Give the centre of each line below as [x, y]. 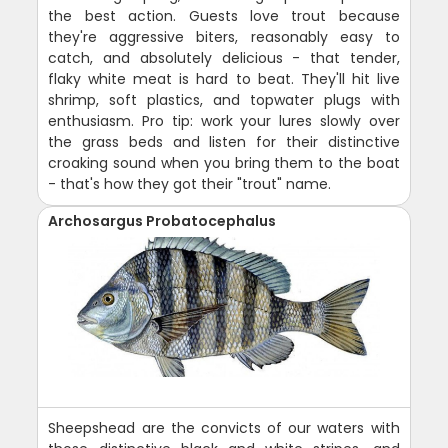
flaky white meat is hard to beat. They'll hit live [224, 79]
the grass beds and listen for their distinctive [224, 142]
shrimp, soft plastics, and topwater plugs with [224, 100]
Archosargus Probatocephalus [162, 221]
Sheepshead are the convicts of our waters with [224, 428]
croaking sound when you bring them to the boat [224, 163]
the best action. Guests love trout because [224, 16]
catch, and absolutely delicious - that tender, [224, 58]
